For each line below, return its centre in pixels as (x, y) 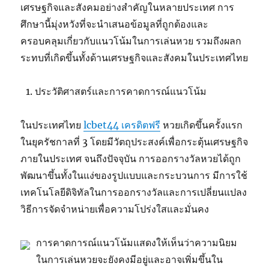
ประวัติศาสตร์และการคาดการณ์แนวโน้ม (121, 92)
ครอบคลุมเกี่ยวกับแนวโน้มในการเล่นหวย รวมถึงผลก (131, 41)
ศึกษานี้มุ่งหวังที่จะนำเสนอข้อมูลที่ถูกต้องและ (115, 24)
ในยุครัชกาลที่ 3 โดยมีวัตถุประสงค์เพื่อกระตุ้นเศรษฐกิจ (134, 142)
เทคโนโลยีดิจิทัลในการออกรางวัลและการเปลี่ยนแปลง (134, 192)
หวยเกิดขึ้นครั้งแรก (202, 125)
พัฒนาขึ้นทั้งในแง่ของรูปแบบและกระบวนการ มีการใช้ (134, 176)
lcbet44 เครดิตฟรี (122, 125)
